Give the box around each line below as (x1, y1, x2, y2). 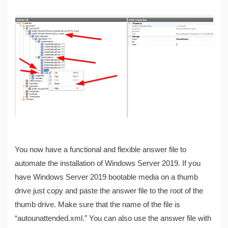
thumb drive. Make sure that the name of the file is (15, 200, 181, 209)
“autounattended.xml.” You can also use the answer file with (15, 214, 212, 222)
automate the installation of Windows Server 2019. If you (15, 159, 201, 167)
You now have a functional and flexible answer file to (15, 145, 187, 154)
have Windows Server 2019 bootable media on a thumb (15, 173, 198, 181)
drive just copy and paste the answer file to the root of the (15, 186, 204, 195)
